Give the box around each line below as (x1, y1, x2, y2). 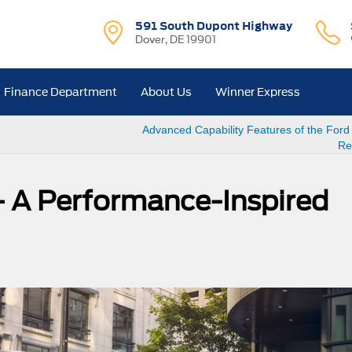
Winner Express (215, 86, 301, 98)
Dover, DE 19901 (135, 34, 217, 46)
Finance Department (4, 86, 118, 98)
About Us (141, 86, 192, 98)
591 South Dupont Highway (135, 18, 293, 34)
